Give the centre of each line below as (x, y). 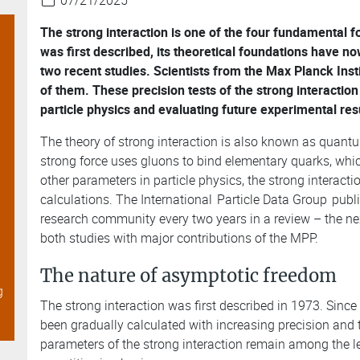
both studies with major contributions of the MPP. (181, 238)
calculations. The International (128, 200)
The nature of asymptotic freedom (188, 276)
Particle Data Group (272, 200)
